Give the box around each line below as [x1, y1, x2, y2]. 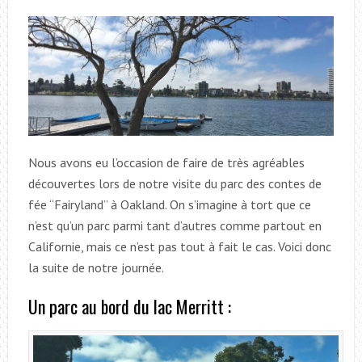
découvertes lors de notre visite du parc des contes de [27, 175, 322, 192]
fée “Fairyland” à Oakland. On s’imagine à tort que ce [27, 196, 311, 213]
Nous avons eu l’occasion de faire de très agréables [27, 154, 305, 171]
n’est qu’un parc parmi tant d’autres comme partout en [27, 217, 322, 234]
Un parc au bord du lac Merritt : [27, 293, 231, 320]
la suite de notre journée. [27, 259, 164, 276]
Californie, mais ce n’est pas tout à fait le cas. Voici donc [27, 238, 331, 255]
